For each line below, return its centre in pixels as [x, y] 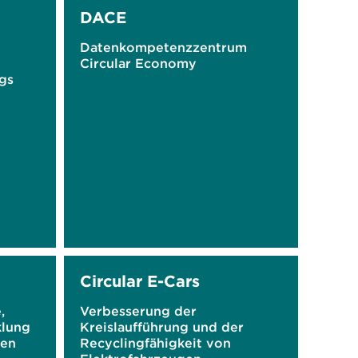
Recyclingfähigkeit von [155, 343]
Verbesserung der [138, 311]
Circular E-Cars [139, 281]
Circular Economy [138, 63]
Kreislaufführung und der [161, 327]
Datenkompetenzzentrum [163, 47]
